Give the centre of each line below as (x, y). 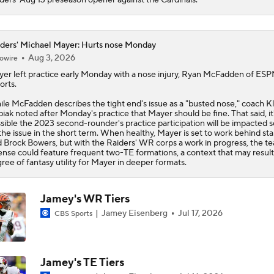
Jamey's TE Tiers (82, 262)
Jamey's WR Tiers (85, 199)
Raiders (120, 143)
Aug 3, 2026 (51, 58)
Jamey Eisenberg (134, 213)
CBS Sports (73, 213)
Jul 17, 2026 (200, 213)
